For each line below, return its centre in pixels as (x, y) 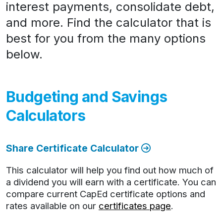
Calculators (46, 115)
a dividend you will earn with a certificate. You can (111, 182)
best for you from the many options (106, 38)
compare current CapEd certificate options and (106, 194)
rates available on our (52, 206)
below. (24, 54)
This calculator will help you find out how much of (110, 170)
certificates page (135, 206)
